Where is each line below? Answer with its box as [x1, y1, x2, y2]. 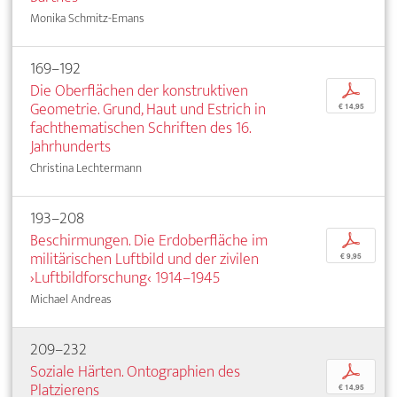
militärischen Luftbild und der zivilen [30, 245, 259, 273]
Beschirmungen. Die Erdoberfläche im [30, 226, 268, 254]
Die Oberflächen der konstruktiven [30, 76, 248, 105]
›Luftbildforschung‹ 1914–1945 [30, 263, 221, 292]
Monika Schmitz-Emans [30, 7, 144, 28]
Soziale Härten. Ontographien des [30, 357, 240, 385]
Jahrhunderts [30, 132, 111, 160]
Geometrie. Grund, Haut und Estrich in [30, 95, 266, 123]
